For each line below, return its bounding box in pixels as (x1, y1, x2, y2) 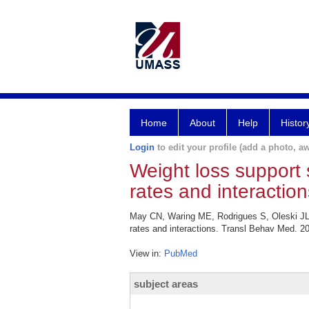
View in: (130, 248, 164, 259)
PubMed (164, 248, 197, 259)
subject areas (134, 278, 198, 290)
